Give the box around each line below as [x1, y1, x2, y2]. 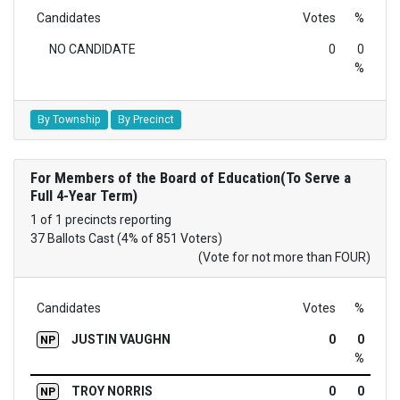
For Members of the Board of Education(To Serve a [29, 169, 351, 187]
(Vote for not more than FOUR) [197, 250, 371, 265]
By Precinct [117, 113, 174, 127]
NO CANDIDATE [48, 42, 136, 57]
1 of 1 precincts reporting [29, 212, 171, 228]
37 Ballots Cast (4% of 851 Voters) [29, 231, 222, 246]
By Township [37, 113, 101, 127]
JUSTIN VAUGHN [71, 332, 171, 347]
